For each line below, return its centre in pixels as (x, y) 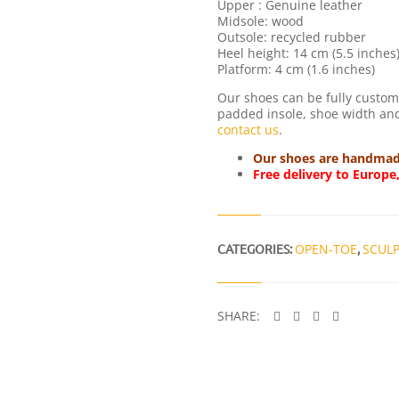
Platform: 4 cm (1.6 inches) (296, 69)
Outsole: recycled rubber (292, 37)
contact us (248, 129)
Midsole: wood (261, 20)
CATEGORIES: (256, 249)
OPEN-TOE (326, 249)
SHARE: (240, 316)
